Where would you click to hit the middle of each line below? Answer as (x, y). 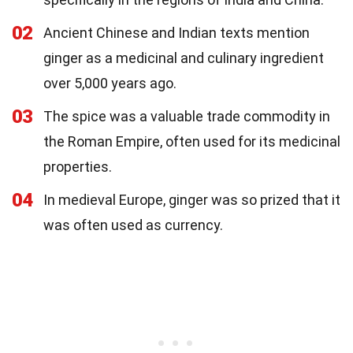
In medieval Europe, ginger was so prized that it (192, 200)
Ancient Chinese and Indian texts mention (176, 33)
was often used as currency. (133, 225)
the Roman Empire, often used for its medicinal (192, 141)
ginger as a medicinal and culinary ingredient (184, 58)
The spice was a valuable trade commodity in (187, 116)
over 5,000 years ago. (110, 83)
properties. (78, 167)
